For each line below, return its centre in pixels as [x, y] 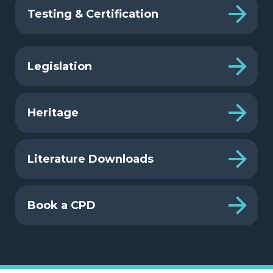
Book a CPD [62, 205]
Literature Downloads [90, 159]
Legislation [60, 66]
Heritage [53, 112]
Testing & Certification [93, 14]
